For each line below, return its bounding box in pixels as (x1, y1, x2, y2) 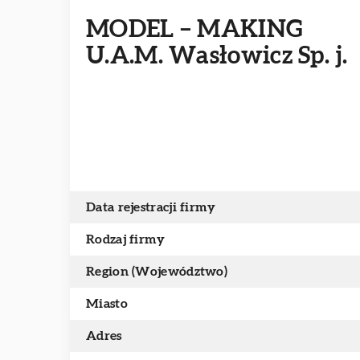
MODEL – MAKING (86, 18, 303, 42)
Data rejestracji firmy (86, 201, 216, 214)
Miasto (86, 297, 128, 310)
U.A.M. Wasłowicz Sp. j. (86, 44, 347, 68)
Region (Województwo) (86, 265, 227, 278)
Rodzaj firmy (86, 233, 166, 246)
